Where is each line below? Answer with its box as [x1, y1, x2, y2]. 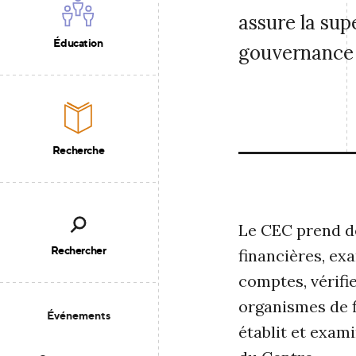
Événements [46, 308, 110, 322]
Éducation [53, 36, 103, 49]
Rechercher [50, 243, 106, 257]
